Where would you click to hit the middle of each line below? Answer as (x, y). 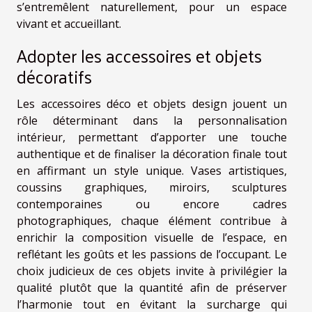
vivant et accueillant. (69, 24)
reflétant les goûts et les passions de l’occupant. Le (152, 255)
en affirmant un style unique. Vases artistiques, (152, 171)
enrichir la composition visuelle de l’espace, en (152, 238)
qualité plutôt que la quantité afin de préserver (152, 288)
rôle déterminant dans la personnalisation (152, 121)
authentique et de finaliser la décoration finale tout (152, 154)
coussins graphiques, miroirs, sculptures (152, 188)
